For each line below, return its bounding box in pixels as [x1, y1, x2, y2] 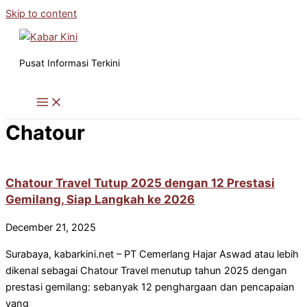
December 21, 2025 [5, 221, 96, 234]
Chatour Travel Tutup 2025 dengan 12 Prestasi [5, 175, 275, 191]
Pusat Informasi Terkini [19, 57, 120, 69]
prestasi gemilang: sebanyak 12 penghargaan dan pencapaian [5, 281, 295, 294]
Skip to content [5, 8, 77, 20]
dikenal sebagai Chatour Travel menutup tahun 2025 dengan [5, 265, 287, 278]
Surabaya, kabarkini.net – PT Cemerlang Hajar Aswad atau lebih [5, 248, 299, 261]
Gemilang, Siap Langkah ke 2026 [5, 192, 195, 207]
